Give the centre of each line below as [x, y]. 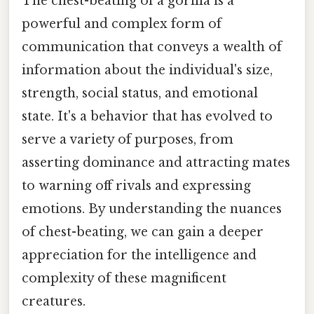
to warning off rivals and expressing [136, 186]
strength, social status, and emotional [140, 94]
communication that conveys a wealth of [152, 47]
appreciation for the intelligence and [139, 255]
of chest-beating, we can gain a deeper [143, 232]
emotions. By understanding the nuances [152, 209]
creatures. [54, 302]
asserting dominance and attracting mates [156, 163]
